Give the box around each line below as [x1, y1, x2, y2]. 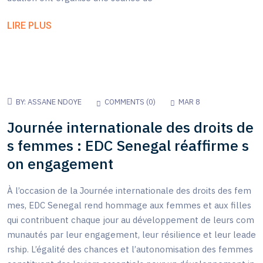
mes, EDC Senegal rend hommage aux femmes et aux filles [7, 199, 251, 211]
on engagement [7, 154, 113, 174]
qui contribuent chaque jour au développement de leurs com [7, 214, 254, 225]
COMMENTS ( [104, 96, 149, 107]
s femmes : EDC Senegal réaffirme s [7, 136, 249, 156]
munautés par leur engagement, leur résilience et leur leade [7, 228, 256, 240]
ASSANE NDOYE [28, 96, 82, 107]
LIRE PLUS [7, 19, 52, 31]
